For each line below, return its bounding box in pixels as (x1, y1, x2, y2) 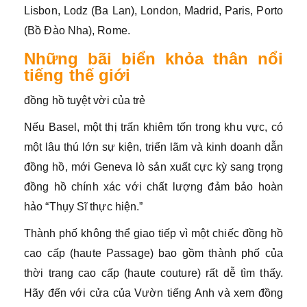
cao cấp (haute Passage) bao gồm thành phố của (24, 247, 283, 259)
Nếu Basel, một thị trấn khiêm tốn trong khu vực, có (24, 121, 283, 133)
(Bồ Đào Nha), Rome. (24, 25, 130, 36)
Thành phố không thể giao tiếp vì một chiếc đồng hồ (24, 228, 283, 239)
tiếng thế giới (24, 66, 131, 84)
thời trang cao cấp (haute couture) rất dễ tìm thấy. (24, 267, 283, 279)
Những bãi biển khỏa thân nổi (24, 49, 283, 68)
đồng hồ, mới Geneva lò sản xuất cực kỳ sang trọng (24, 161, 283, 173)
